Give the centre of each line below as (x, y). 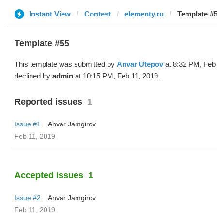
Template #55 (42, 43)
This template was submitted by (66, 64)
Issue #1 (28, 124)
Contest (98, 14)
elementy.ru (144, 14)
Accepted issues (49, 175)
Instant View (50, 14)
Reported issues (48, 102)
